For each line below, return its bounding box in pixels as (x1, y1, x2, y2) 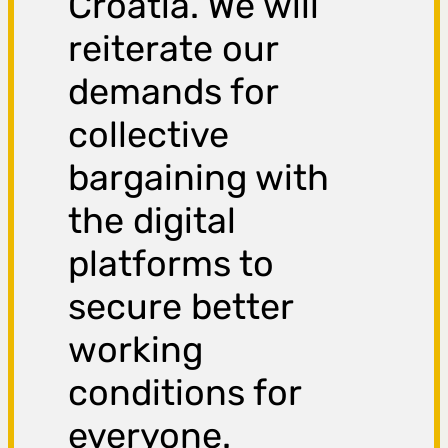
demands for (68, 70, 279, 114)
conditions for (68, 371, 302, 415)
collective (68, 113, 230, 157)
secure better (68, 285, 294, 329)
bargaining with (68, 156, 330, 200)
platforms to (68, 242, 275, 286)
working (68, 328, 204, 372)
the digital (68, 199, 237, 243)
